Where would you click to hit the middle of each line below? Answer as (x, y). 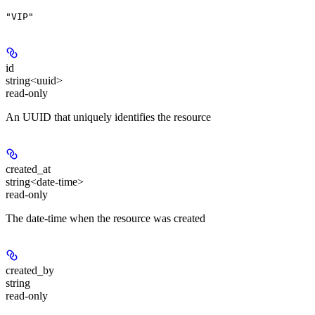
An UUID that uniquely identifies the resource (108, 117)
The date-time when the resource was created (105, 218)
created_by (30, 270)
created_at (28, 169)
